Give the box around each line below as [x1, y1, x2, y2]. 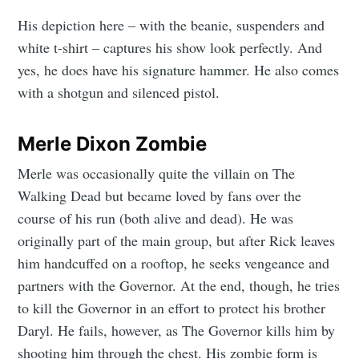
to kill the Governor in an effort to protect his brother [18, 298, 326, 318]
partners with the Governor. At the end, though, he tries [18, 276, 341, 296]
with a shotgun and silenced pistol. [18, 83, 220, 103]
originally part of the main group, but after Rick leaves [18, 231, 336, 251]
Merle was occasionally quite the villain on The [18, 163, 296, 184]
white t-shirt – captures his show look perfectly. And [18, 38, 323, 58]
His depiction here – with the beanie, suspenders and [18, 15, 325, 35]
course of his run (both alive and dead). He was [18, 208, 294, 228]
